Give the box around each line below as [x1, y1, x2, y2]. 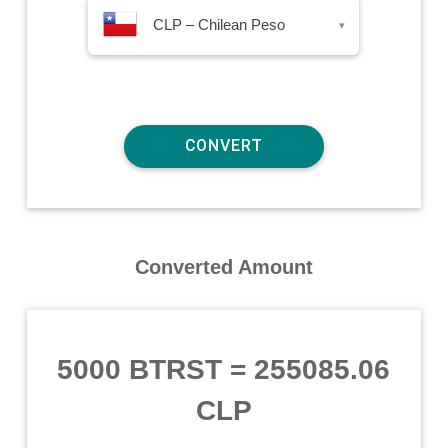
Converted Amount [134, 255, 313, 278]
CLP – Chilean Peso [153, 15, 286, 33]
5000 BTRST [57, 353, 223, 385]
